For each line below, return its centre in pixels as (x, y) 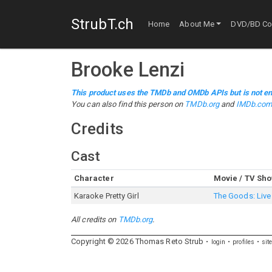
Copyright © (93, 241)
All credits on (95, 219)
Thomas (150, 241)
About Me (197, 24)
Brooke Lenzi (128, 70)
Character (94, 178)
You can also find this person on (128, 104)
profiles (244, 242)
